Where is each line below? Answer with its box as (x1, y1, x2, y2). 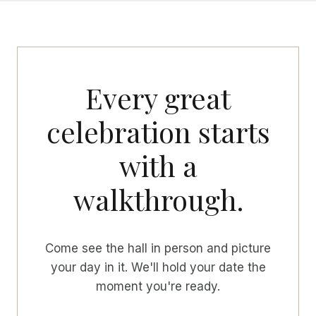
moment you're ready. (96, 279, 220, 294)
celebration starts (46, 113, 270, 151)
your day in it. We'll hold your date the (50, 260, 266, 275)
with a (119, 147, 197, 185)
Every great (85, 79, 231, 117)
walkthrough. (73, 181, 243, 219)
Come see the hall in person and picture (45, 241, 271, 256)
